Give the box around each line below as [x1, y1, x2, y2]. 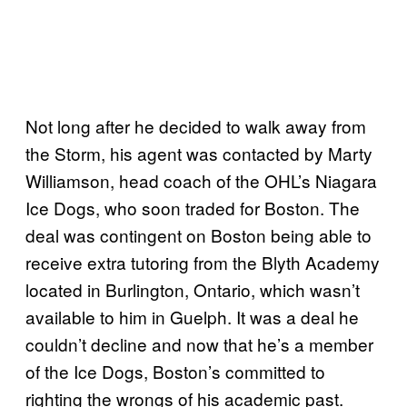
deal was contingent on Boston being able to [25, 222, 372, 247]
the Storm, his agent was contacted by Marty [25, 140, 372, 165]
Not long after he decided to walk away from [25, 113, 366, 138]
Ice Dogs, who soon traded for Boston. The [25, 194, 360, 220]
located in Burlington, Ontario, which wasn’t [25, 276, 360, 302]
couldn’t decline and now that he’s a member [25, 331, 373, 356]
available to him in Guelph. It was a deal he [25, 303, 359, 329]
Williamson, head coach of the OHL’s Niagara [25, 167, 377, 193]
